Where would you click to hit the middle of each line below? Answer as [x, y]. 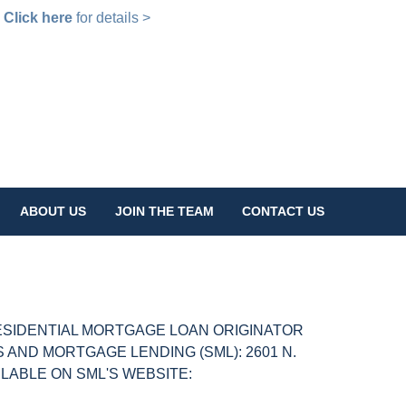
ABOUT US [53, 212]
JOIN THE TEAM [164, 212]
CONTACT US [284, 212]
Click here [38, 18]
